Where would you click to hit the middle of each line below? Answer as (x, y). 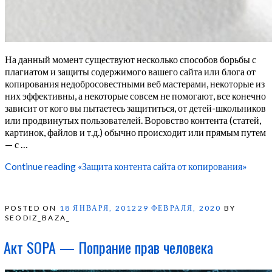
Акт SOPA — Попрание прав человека (108, 247)
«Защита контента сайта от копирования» (161, 166)
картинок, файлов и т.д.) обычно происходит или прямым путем (135, 132)
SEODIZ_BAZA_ (38, 217)
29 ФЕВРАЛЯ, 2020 (179, 208)
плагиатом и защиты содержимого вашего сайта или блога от (130, 71)
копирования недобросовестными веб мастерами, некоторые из (135, 83)
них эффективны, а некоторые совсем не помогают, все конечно (135, 95)
